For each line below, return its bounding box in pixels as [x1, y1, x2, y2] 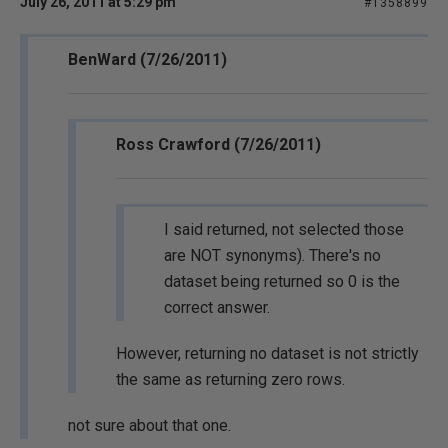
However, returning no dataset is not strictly [116, 344, 419, 363]
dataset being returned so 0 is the [164, 272, 400, 291]
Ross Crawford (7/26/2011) [116, 135, 321, 154]
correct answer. [164, 298, 270, 317]
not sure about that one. [68, 416, 231, 435]
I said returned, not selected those [164, 220, 404, 239]
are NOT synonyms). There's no [164, 246, 381, 265]
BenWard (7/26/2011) [68, 50, 227, 69]
